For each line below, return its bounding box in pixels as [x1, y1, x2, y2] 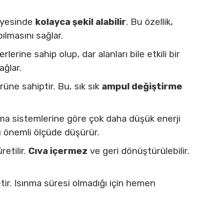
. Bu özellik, [126, 17, 173, 27]
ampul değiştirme [102, 81, 182, 92]
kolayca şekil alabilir [35, 17, 126, 27]
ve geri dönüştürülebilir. [88, 146, 189, 156]
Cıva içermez [28, 146, 88, 156]
